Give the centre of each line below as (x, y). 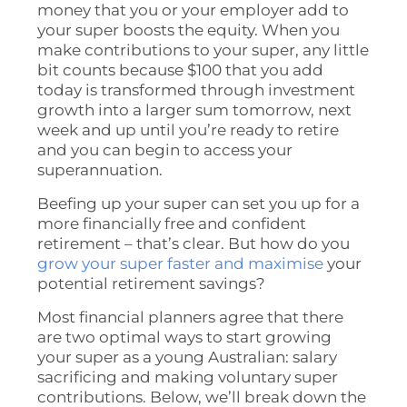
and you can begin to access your (165, 149)
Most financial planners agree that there (191, 317)
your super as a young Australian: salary (188, 357)
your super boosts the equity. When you (189, 30)
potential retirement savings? (152, 283)
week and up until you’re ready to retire (189, 129)
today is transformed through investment (197, 89)
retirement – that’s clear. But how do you (194, 243)
